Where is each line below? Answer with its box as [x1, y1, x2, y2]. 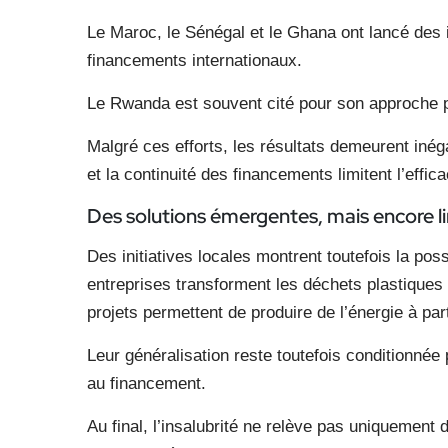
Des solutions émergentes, [87, 203, 327, 229]
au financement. [87, 374, 206, 393]
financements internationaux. [87, 51, 302, 70]
